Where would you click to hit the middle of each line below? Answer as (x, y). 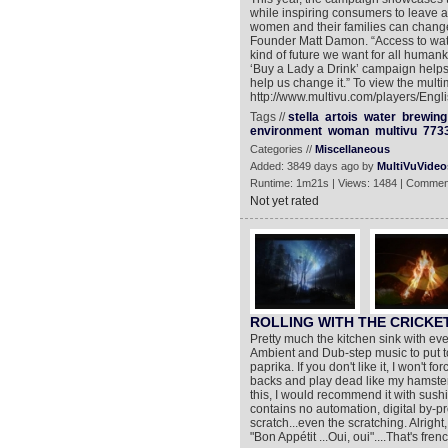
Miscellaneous (352, 149)
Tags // (268, 117)
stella (303, 117)
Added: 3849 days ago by (313, 166)
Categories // (282, 149)
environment (285, 131)
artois (341, 117)
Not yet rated (284, 201)
